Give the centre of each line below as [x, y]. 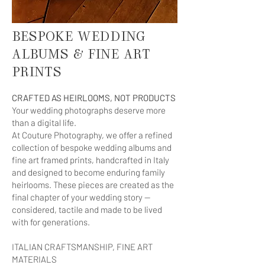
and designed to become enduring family [88, 172]
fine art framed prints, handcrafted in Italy [91, 160]
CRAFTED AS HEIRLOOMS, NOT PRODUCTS [94, 98]
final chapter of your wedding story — [81, 197]
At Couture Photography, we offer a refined [92, 135]
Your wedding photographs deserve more [89, 110]
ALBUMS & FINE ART [81, 55]
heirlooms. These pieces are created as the [93, 185]
